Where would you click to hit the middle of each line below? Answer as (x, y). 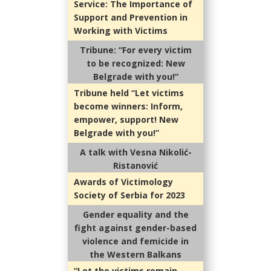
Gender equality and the (135, 215)
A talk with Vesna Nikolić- (135, 152)
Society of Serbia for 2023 (129, 195)
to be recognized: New (135, 64)
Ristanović (135, 166)
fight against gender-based (135, 228)
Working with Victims (121, 31)
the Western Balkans (135, 255)
